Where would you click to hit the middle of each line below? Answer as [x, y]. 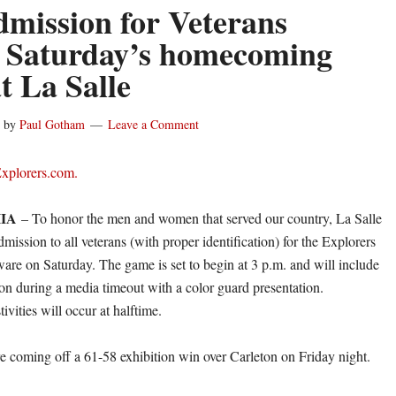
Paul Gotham [52, 124]
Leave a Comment [153, 124]
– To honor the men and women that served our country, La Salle [199, 218]
